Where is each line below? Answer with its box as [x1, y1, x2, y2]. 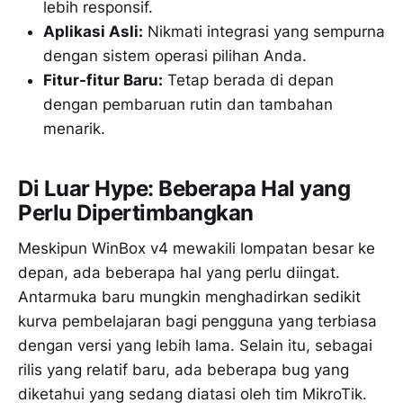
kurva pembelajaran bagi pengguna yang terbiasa [18, 312, 377, 331]
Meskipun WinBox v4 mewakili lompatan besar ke [18, 239, 375, 258]
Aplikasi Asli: [43, 22, 143, 41]
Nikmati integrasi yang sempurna [143, 22, 385, 41]
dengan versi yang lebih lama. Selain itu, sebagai [18, 336, 372, 355]
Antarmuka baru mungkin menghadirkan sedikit [18, 288, 361, 307]
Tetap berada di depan [163, 71, 334, 90]
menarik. [43, 120, 105, 139]
